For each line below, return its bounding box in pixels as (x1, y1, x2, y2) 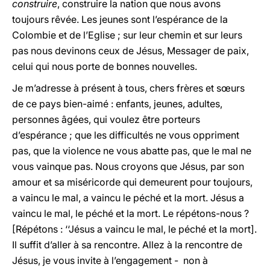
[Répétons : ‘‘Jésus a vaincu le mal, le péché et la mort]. (12, 223, 257, 235)
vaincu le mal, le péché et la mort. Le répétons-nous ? (12, 207, 249, 219)
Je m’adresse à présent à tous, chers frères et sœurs (12, 82, 245, 94)
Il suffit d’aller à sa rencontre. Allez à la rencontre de (12, 239, 242, 251)
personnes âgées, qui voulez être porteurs (12, 113, 200, 125)
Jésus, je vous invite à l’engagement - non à (12, 254, 208, 266)
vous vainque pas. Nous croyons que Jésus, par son (12, 160, 244, 172)
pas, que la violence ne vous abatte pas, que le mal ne (12, 145, 251, 157)
